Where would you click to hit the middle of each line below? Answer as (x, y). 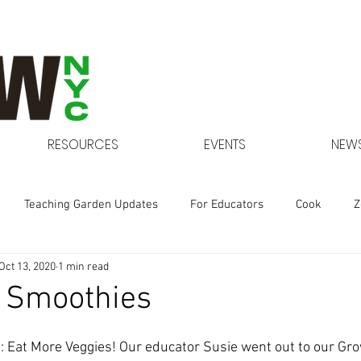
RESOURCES (83, 145)
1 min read (83, 267)
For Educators (227, 204)
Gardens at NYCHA (73, 269)
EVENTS (225, 145)
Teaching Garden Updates (91, 204)
